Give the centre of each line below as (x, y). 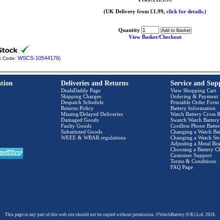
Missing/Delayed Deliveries (92, 114)
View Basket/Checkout (155, 37)
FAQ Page (182, 167)
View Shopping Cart (193, 90)
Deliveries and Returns (95, 83)
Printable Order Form (195, 102)
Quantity (130, 30)
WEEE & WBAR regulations (93, 137)
